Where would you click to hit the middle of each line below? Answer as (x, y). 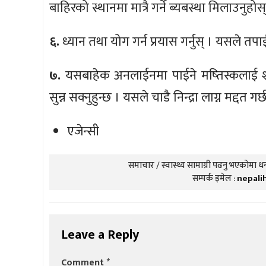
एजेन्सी (83, 131)
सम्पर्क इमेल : (214, 178)
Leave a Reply (100, 235)
